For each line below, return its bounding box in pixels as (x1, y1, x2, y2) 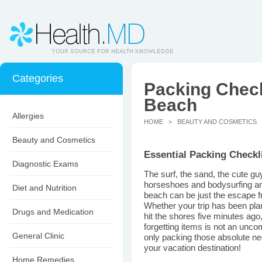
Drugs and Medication (12, 207, 94, 216)
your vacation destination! (144, 243, 241, 253)
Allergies (12, 111, 44, 120)
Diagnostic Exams (12, 159, 78, 168)
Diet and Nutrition (12, 183, 77, 192)
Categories (12, 73, 63, 84)
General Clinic (12, 231, 64, 240)
